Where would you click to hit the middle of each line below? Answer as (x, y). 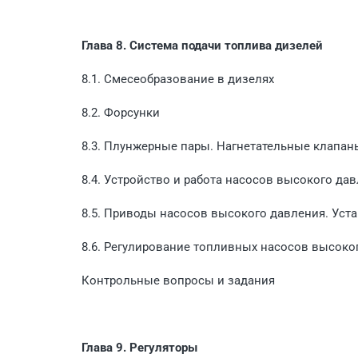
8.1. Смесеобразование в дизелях (178, 79)
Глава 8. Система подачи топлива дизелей (202, 45)
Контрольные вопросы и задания (178, 280)
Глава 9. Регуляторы (139, 347)
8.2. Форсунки (121, 112)
